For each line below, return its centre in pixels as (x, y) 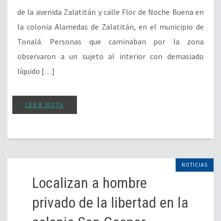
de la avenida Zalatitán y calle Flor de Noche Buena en (110, 12)
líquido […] (36, 71)
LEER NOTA (45, 105)
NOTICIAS (195, 165)
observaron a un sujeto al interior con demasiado (110, 56)
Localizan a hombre (90, 183)
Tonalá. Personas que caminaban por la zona (110, 41)
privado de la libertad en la (110, 202)
